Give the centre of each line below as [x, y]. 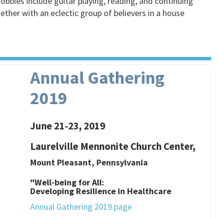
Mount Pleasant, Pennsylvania [89, 162]
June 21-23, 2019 [68, 126]
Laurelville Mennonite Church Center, [113, 146]
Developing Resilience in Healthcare [101, 191]
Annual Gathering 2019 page [81, 207]
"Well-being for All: [67, 182]
